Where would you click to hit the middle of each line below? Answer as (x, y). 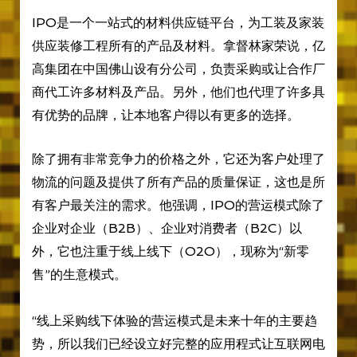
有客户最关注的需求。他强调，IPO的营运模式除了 (178, 205)
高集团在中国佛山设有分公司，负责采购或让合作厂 (178, 69)
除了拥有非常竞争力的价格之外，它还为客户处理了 (178, 159)
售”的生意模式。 (79, 274)
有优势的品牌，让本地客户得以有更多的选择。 (165, 115)
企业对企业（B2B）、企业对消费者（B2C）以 (167, 228)
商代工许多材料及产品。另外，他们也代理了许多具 (178, 92)
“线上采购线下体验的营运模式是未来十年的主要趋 (174, 320)
